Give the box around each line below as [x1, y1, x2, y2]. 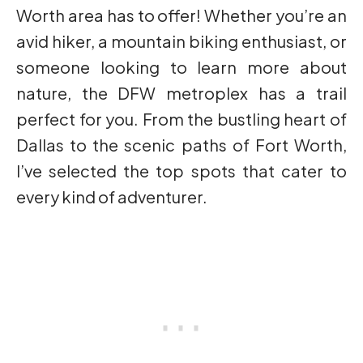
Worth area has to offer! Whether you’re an [16, 5, 347, 26]
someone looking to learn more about [16, 57, 347, 78]
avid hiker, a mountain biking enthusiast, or [16, 31, 347, 52]
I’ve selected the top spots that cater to [16, 160, 347, 181]
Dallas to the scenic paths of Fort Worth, [16, 135, 347, 156]
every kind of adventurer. [16, 186, 210, 207]
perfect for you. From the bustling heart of [16, 109, 347, 130]
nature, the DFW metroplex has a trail [16, 83, 347, 104]
